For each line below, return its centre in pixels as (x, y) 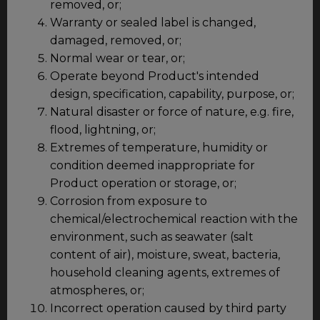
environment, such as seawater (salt (152, 236)
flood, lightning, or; (103, 129)
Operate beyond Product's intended (155, 76)
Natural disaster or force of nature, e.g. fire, (172, 111)
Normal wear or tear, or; (117, 58)
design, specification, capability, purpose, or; (172, 94)
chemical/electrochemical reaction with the (174, 219)
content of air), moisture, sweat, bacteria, (165, 254)
